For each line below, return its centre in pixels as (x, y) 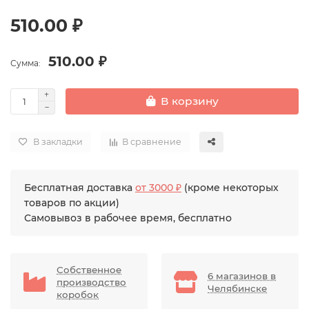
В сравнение (152, 141)
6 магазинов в (242, 276)
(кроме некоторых (230, 187)
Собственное (89, 269)
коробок (78, 294)
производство (91, 282)
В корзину (189, 101)
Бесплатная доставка (80, 187)
